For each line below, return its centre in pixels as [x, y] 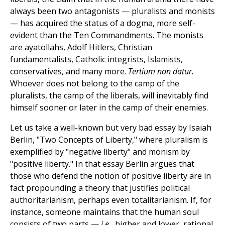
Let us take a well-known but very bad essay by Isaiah [111, 128]
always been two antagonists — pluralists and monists [113, 11]
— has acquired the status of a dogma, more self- [103, 23]
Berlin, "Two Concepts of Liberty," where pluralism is [109, 140]
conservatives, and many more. [69, 72]
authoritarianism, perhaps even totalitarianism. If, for [111, 200]
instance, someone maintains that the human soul [104, 212]
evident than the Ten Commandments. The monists [107, 35]
